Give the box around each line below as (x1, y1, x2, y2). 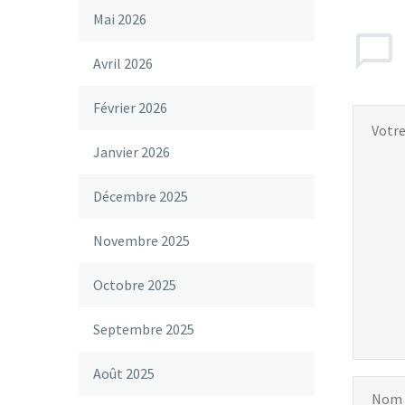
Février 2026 (93, 99, 167, 117)
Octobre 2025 (93, 276, 176, 294)
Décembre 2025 (93, 187, 188, 205)
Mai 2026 (93, 10, 146, 28)
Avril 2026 (93, 54, 153, 72)
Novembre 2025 (93, 231, 190, 250)
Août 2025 (93, 364, 155, 382)
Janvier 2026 (93, 143, 170, 161)
